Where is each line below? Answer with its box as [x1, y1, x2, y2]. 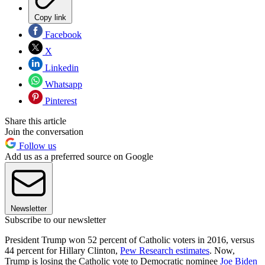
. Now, [209, 245, 235, 256]
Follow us [17, 141, 56, 151]
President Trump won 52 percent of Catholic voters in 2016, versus [5, 235, 254, 245]
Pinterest [43, 96, 77, 106]
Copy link [34, 13, 66, 22]
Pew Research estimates [120, 245, 209, 256]
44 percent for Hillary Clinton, [5, 245, 120, 256]
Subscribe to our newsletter [5, 215, 106, 225]
